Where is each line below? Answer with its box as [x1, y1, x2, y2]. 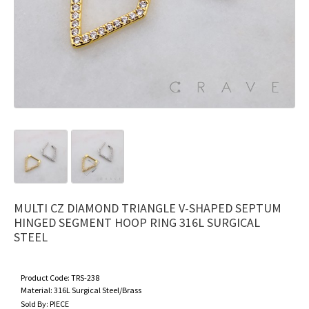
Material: [21, 284, 54, 295]
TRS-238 [71, 272, 99, 283]
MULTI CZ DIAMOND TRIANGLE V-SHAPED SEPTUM [14, 199, 281, 216]
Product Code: [21, 272, 71, 283]
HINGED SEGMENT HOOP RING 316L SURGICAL [14, 214, 260, 230]
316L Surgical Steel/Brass [54, 284, 141, 295]
